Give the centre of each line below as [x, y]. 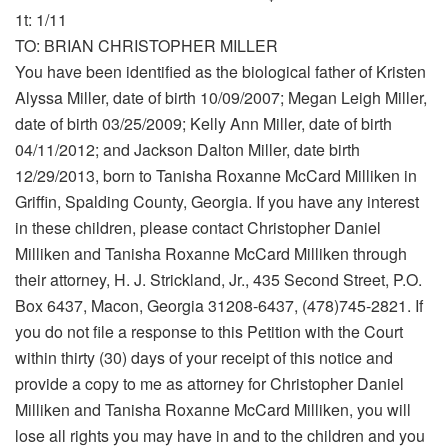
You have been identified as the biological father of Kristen [220, 72]
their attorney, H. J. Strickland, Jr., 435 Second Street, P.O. [218, 280]
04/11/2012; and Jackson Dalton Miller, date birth [187, 150]
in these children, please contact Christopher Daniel [198, 228]
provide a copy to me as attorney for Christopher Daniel [209, 384]
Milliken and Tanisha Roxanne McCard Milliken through [211, 254]
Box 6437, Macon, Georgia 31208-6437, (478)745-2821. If [219, 306]
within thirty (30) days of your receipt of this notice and [204, 358]
